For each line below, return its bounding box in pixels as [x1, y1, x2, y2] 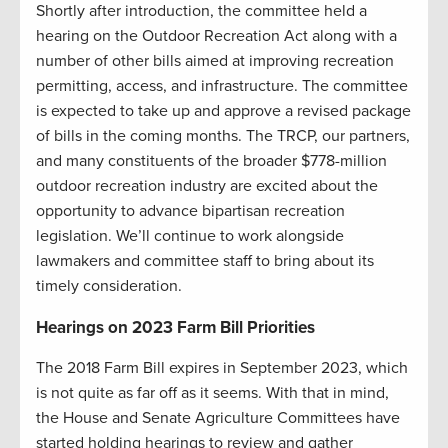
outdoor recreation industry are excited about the [36, 176, 378, 197]
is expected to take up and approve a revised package [36, 101, 411, 122]
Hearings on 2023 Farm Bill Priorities [36, 317, 315, 339]
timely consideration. [36, 276, 182, 297]
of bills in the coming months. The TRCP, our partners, [36, 126, 410, 147]
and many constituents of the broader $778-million [36, 151, 387, 172]
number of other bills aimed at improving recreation [36, 51, 394, 72]
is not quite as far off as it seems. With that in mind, [36, 383, 389, 404]
